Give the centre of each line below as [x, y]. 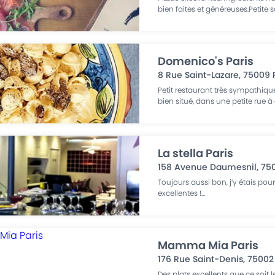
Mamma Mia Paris [208, 245]
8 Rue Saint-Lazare [199, 75]
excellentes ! [180, 193]
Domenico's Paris [206, 61]
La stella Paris [196, 153]
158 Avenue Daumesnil [207, 167]
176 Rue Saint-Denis [201, 259]
